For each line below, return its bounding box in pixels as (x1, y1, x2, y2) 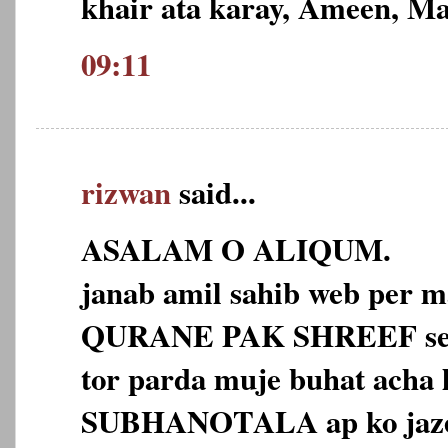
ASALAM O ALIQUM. (81, 225, 391, 272)
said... (171, 168, 256, 215)
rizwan (81, 168, 171, 215)
